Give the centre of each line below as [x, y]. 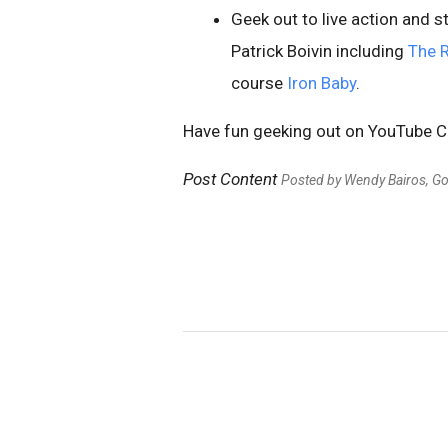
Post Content [232, 179]
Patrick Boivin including [319, 51]
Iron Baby [321, 83]
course [259, 83]
